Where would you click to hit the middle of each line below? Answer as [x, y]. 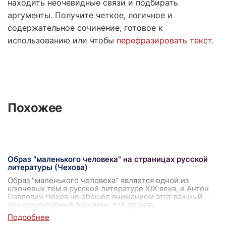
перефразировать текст [164, 41]
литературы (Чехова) [48, 167]
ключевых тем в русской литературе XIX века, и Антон [108, 189]
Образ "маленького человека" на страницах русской [108, 159]
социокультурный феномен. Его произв [80, 205]
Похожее [35, 108]
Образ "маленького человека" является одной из [98, 181]
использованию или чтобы [62, 41]
